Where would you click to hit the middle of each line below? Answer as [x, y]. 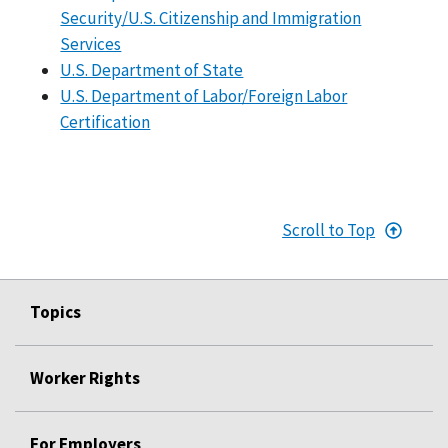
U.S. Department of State [152, 69]
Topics [55, 311]
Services [91, 43]
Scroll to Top [329, 229]
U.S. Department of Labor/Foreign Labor [204, 95]
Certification [105, 121]
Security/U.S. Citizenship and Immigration [211, 17]
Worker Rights [85, 377]
